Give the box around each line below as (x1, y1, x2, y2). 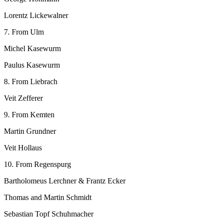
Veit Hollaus (4, 143, 42, 152)
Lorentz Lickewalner (4, 11, 68, 19)
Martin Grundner (4, 127, 56, 135)
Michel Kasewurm (4, 44, 61, 53)
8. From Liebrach (4, 77, 57, 86)
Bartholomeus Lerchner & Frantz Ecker (4, 176, 126, 185)
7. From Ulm (4, 27, 44, 36)
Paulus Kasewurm (4, 60, 60, 69)
